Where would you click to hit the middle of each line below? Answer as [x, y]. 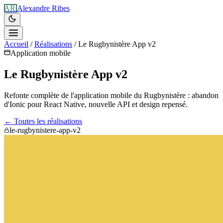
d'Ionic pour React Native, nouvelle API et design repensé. [96, 104]
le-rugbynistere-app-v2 [45, 130]
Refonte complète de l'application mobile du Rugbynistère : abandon [111, 95]
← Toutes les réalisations [43, 121]
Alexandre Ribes [43, 8]
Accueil [16, 44]
